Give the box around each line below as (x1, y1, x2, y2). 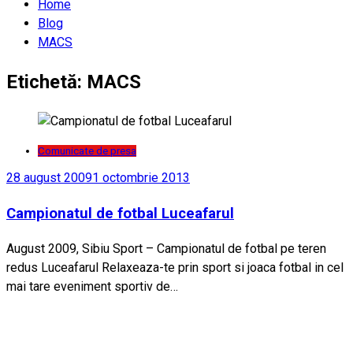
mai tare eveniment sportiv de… (6, 278, 178, 294)
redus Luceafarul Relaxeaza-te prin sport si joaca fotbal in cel (6, 259, 344, 275)
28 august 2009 (6, 170, 92, 186)
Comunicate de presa (38, 145, 136, 158)
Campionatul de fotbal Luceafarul (6, 205, 234, 223)
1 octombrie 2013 (92, 170, 190, 186)
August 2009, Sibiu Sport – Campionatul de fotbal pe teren (6, 240, 326, 256)
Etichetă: (6, 71, 87, 94)
